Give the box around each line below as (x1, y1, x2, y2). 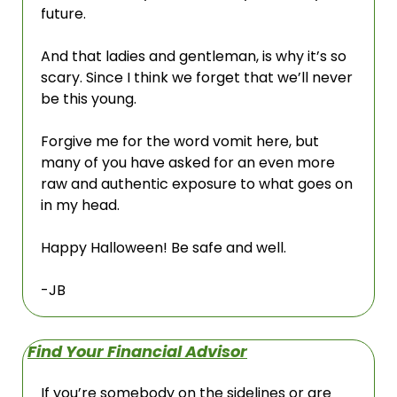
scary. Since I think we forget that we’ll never (41, 67, 353, 88)
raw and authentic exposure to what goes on (41, 174, 353, 194)
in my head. (41, 195, 123, 215)
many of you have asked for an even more (41, 152, 335, 173)
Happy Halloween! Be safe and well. (41, 237, 286, 258)
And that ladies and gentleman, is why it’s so (41, 46, 346, 66)
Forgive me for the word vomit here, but (41, 131, 319, 152)
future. (41, 4, 90, 24)
